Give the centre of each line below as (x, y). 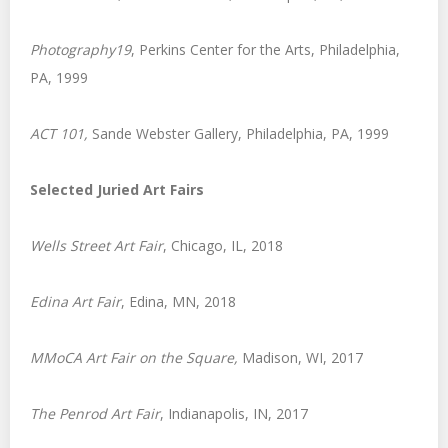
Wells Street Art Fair (96, 245)
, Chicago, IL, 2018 (223, 245)
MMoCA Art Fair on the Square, (136, 357)
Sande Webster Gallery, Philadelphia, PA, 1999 (238, 133)
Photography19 (80, 49)
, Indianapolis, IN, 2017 (234, 413)
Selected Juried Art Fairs (117, 189)
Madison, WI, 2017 (302, 357)
